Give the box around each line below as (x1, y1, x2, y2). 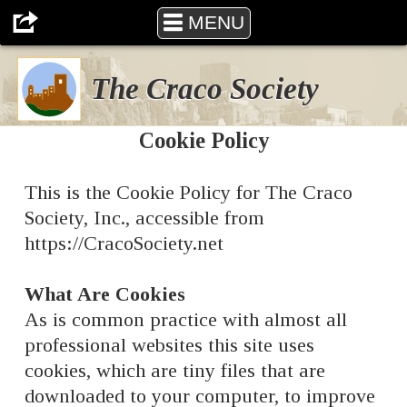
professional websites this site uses (25, 333, 315, 357)
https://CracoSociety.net (25, 232, 224, 255)
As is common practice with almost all (25, 308, 348, 332)
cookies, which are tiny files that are (25, 359, 326, 382)
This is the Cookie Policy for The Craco (25, 181, 353, 204)
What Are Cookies (25, 283, 186, 306)
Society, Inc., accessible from (25, 206, 265, 230)
